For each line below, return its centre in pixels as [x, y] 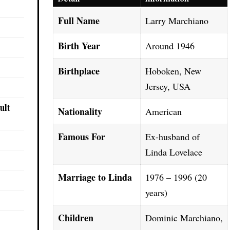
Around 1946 [170, 46]
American [164, 111]
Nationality [80, 111]
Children [76, 218]
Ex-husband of [173, 137]
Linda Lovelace [174, 152]
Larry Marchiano [177, 21]
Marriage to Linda [95, 177]
